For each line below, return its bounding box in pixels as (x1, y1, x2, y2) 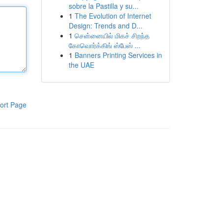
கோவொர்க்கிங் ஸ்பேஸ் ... (68, 40, 140, 50)
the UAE (68, 60, 94, 70)
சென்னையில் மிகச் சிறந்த (74, 30, 150, 40)
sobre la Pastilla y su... (68, 1, 138, 11)
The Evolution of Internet (74, 11, 151, 21)
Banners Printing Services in (74, 50, 162, 60)
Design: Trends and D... (68, 21, 142, 30)
